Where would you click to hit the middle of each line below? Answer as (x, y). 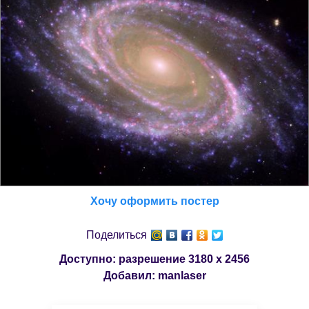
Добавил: (130, 275)
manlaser (182, 275)
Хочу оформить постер (154, 201)
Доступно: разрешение (124, 259)
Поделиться (117, 235)
